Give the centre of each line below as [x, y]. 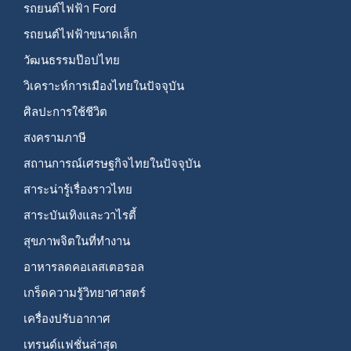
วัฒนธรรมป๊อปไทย [72, 60]
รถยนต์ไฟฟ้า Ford [70, 8]
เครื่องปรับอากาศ [67, 318]
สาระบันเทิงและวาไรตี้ [80, 215]
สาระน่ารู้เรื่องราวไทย [78, 189]
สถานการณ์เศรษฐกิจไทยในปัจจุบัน [112, 163]
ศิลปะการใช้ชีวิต [65, 112]
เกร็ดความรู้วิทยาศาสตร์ [85, 293]
